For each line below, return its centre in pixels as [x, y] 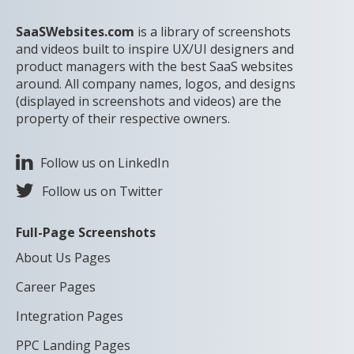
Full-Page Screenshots [86, 232]
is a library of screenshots [213, 31]
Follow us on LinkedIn [105, 162]
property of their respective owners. [123, 118]
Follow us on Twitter [102, 191]
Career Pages [56, 286]
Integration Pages [70, 316]
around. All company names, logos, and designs [156, 83]
